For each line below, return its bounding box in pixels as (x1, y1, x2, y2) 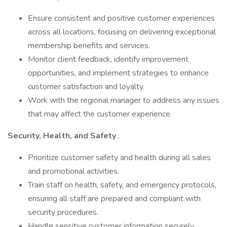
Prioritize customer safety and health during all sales (28, 152, 211, 163)
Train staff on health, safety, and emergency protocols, (28, 179, 216, 191)
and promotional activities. (28, 166, 119, 177)
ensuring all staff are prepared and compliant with (28, 193, 201, 204)
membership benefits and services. (28, 40, 150, 51)
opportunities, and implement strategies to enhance (28, 67, 209, 79)
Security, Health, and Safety (8, 130, 118, 141)
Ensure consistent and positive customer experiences (28, 13, 215, 24)
